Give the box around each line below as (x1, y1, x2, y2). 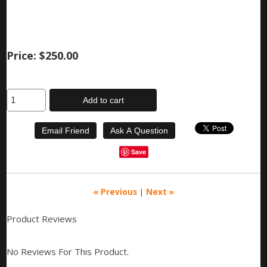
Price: (7, 48, 37, 63)
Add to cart (82, 95, 124, 105)
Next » (146, 187, 174, 198)
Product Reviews (7, 213, 77, 225)
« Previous (93, 187, 137, 198)
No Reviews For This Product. (7, 246, 129, 258)
